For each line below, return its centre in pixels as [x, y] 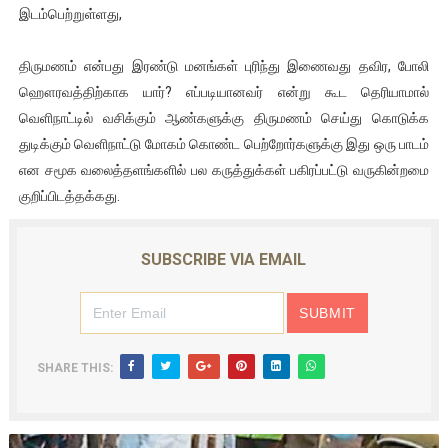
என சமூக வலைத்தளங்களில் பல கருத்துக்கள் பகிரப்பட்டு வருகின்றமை [224, 169]
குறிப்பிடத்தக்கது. [69, 195]
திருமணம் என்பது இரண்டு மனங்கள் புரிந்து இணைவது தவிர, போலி [224, 65]
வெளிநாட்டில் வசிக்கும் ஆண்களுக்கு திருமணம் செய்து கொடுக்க [224, 117]
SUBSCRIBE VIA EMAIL [224, 259]
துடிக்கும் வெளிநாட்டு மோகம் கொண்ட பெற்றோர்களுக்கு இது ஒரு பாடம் [224, 143]
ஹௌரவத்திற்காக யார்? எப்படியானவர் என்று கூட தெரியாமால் [224, 91]
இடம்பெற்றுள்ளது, [70, 13]
